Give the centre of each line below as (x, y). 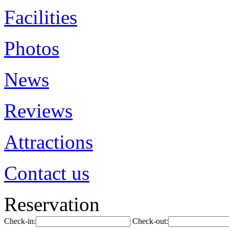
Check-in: (20, 221)
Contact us (47, 173)
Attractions (49, 142)
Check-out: (150, 221)
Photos (32, 48)
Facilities (41, 17)
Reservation (52, 204)
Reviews (38, 111)
